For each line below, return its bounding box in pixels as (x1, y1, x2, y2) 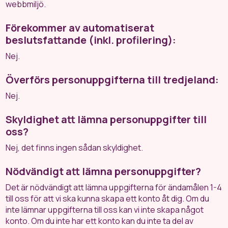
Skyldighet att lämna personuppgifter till (6, 112, 207, 126)
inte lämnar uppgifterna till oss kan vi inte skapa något (6, 204, 204, 215)
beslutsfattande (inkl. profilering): (6, 33, 177, 47)
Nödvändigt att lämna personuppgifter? (6, 164, 202, 178)
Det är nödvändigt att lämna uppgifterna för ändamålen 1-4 (6, 182, 222, 193)
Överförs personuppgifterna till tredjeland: (6, 73, 219, 87)
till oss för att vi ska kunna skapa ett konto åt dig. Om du (6, 193, 210, 204)
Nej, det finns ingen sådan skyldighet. (6, 142, 144, 153)
